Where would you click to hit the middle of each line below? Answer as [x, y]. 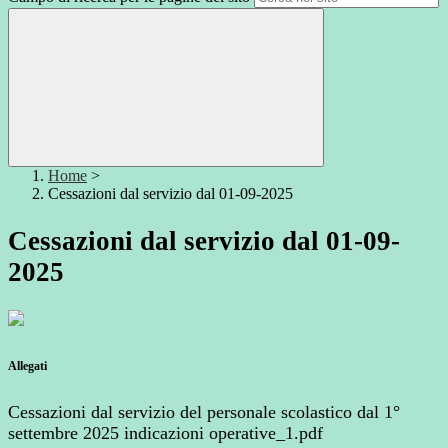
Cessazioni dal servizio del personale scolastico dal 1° [204, 412]
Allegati [27, 366]
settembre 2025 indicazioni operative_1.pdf [165, 433]
